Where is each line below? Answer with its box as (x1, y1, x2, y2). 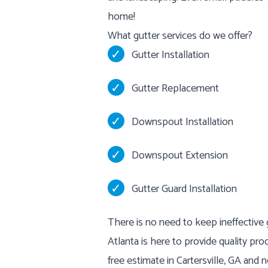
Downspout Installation (132, 113, 233, 131)
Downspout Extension (132, 147, 228, 165)
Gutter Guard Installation (132, 180, 237, 198)
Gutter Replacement (132, 80, 219, 98)
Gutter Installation (132, 46, 209, 64)
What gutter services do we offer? (108, 27, 252, 45)
